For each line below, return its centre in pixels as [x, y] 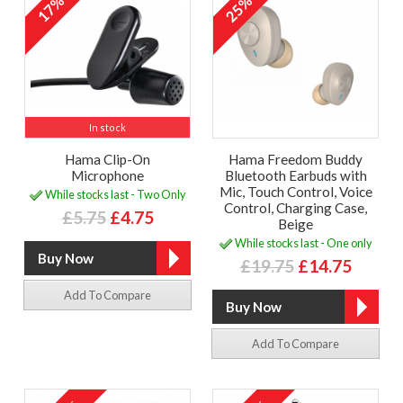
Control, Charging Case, [296, 208]
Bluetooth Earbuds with [296, 176]
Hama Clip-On [107, 160]
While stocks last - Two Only [115, 194]
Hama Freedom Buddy [296, 160]
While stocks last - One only [303, 242]
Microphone [107, 176]
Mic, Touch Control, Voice [296, 192]
